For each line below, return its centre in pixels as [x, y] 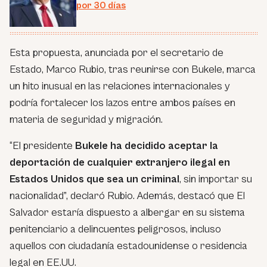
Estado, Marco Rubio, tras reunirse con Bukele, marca [133, 69]
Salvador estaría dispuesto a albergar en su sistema [127, 212]
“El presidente [42, 145]
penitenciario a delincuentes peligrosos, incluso [115, 229]
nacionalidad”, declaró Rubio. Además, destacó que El [127, 195]
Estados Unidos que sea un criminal [94, 179]
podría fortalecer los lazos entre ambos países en [122, 103]
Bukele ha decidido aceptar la [147, 145]
